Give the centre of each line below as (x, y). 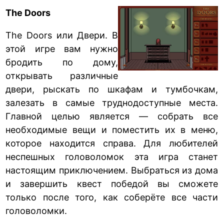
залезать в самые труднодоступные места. (112, 102)
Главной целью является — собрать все (112, 116)
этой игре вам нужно (62, 48)
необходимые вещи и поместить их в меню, (112, 129)
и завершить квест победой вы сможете (112, 183)
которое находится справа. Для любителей (112, 143)
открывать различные (62, 75)
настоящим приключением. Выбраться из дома (112, 170)
